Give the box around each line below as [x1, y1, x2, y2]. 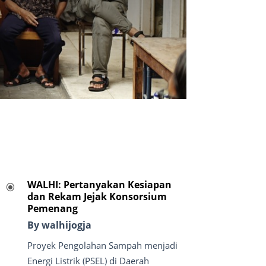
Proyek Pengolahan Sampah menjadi [27, 239, 178, 252]
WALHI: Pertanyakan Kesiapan [27, 178, 172, 192]
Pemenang [27, 202, 78, 216]
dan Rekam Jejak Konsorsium [27, 190, 167, 204]
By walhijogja [27, 218, 91, 232]
